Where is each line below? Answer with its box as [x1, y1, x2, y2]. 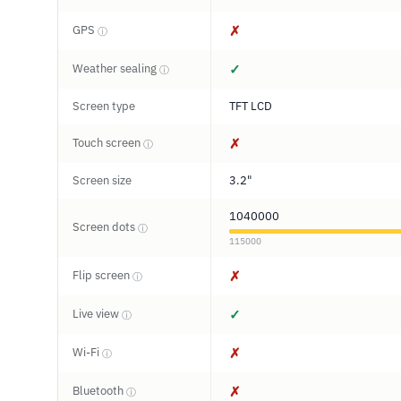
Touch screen [73, 135, 143, 150]
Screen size [73, 173, 132, 188]
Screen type [73, 98, 135, 114]
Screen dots [73, 219, 138, 235]
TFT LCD [229, 98, 272, 114]
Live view [73, 306, 122, 321]
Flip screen [73, 268, 132, 283]
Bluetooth [73, 383, 126, 398]
